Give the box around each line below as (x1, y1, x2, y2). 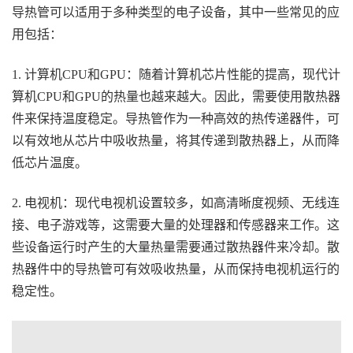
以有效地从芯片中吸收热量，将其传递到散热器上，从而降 (12, 133, 340, 147)
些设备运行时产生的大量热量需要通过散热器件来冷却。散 (12, 240, 340, 254)
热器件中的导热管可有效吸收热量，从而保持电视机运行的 (12, 262, 340, 276)
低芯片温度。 (12, 155, 87, 169)
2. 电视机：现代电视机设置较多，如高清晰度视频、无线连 (12, 195, 340, 210)
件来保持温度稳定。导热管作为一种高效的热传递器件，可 (12, 111, 340, 125)
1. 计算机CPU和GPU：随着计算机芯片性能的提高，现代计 (12, 67, 340, 81)
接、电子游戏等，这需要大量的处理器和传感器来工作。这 (12, 217, 340, 232)
